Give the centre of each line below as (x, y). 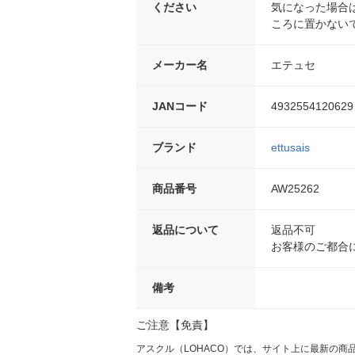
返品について (185, 230)
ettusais (290, 147)
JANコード (180, 106)
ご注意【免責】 (175, 325)
